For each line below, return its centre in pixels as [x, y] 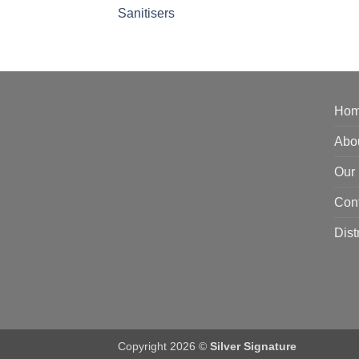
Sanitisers [146, 14]
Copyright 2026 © [164, 347]
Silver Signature [253, 347]
